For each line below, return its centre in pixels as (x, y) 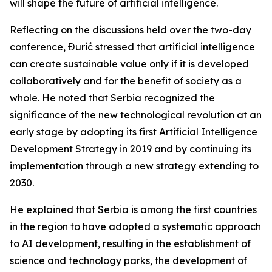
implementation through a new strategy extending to (134, 166)
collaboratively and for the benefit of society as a (126, 81)
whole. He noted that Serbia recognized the (112, 98)
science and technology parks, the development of (128, 260)
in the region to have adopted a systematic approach (135, 226)
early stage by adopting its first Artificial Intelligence (134, 132)
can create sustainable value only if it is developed (129, 64)
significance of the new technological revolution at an (136, 115)
